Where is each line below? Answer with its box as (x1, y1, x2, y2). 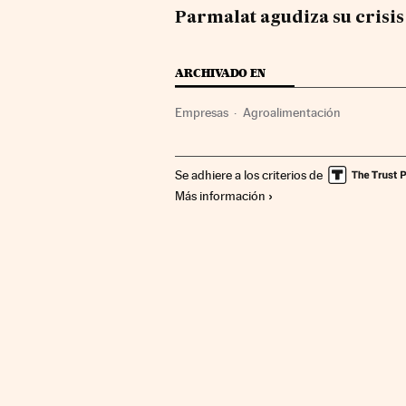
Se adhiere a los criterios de (175, 167, 324, 182)
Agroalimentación (243, 104, 342, 120)
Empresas (175, 104, 229, 120)
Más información (175, 188, 266, 203)
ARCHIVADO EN (175, 65, 266, 80)
